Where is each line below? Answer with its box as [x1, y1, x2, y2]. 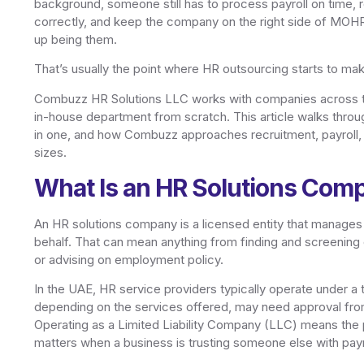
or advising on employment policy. [34, 252, 223, 268]
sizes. [34, 144, 67, 160]
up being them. [34, 31, 117, 47]
